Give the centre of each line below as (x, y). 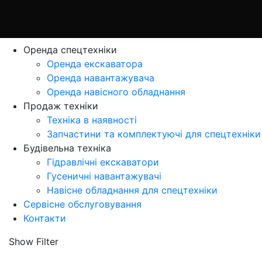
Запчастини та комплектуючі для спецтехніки (154, 134)
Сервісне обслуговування (82, 204)
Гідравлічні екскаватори (103, 162)
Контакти (45, 218)
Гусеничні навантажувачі (104, 176)
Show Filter (34, 242)
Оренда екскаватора (95, 64)
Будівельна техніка (67, 148)
